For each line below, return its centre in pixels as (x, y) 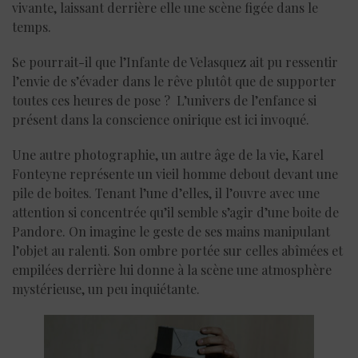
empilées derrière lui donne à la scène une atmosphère (172, 270)
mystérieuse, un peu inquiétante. (106, 289)
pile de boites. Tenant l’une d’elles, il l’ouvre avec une (166, 193)
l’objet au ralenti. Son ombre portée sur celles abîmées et (177, 251)
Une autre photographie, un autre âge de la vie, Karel (168, 155)
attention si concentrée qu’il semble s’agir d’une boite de (175, 213)
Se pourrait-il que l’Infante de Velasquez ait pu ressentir (175, 62)
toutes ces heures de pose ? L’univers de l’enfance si (164, 101)
